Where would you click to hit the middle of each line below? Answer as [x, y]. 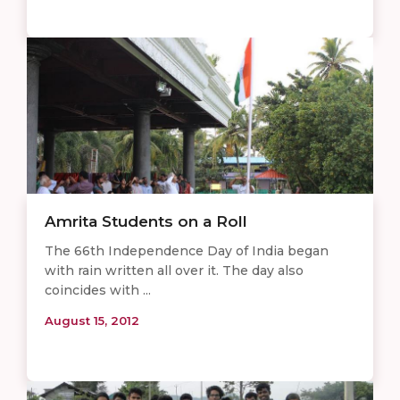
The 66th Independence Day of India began [187, 250]
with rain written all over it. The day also [174, 270]
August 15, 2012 [92, 320]
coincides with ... [98, 290]
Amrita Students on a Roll [146, 221]
